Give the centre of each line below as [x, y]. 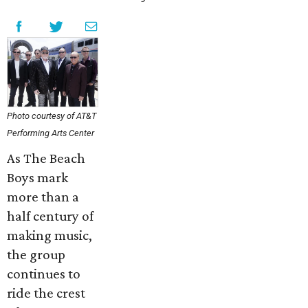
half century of [50, 216]
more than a [43, 196]
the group [36, 254]
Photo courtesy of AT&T [52, 115]
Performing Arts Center [51, 133]
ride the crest [46, 293]
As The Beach [46, 158]
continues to [44, 273]
